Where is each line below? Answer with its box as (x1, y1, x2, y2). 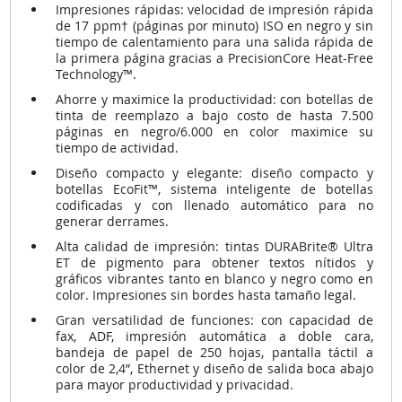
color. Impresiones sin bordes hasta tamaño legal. (56, 285, 357, 303)
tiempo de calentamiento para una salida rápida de (56, 32, 373, 50)
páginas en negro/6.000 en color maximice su (56, 122, 373, 140)
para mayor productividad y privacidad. (56, 375, 294, 393)
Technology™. (56, 65, 137, 83)
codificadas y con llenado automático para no (56, 196, 373, 214)
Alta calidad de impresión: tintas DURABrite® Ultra (56, 237, 373, 255)
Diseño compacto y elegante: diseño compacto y (56, 163, 373, 181)
